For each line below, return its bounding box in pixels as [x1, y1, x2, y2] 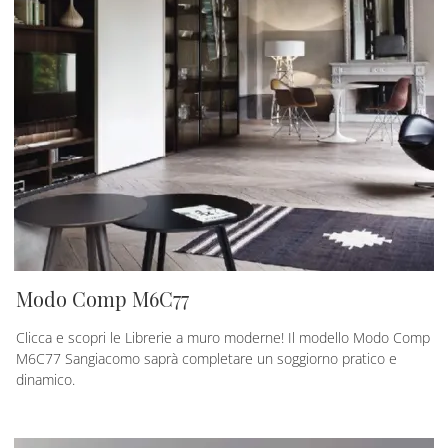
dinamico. [16, 369, 75, 389]
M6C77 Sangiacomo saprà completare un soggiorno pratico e [16, 348, 397, 368]
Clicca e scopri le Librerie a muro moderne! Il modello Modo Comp [16, 327, 430, 347]
